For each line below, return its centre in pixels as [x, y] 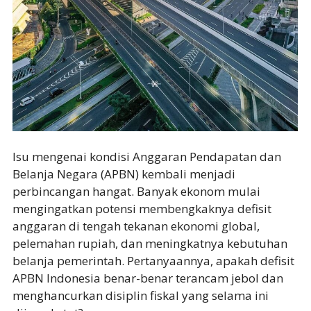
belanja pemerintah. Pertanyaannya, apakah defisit [153, 260]
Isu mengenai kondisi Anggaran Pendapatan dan [146, 156]
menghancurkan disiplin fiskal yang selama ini [140, 295]
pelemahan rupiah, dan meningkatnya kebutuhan [150, 243]
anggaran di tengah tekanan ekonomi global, [136, 226]
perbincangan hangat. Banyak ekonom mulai [136, 191]
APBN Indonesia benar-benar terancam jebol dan [148, 278]
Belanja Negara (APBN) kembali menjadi [124, 174]
